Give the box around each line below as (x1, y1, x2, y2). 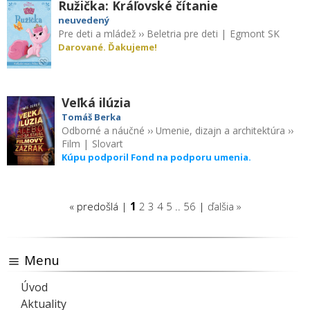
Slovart (91, 136, 123, 150)
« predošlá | (69, 199, 130, 213)
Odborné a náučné (61, 123, 145, 137)
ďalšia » (207, 199, 241, 213)
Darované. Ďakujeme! (58, 40, 158, 53)
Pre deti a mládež (58, 26, 136, 40)
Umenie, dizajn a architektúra (155, 123, 285, 137)
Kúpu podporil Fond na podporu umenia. (61, 150, 251, 163)
